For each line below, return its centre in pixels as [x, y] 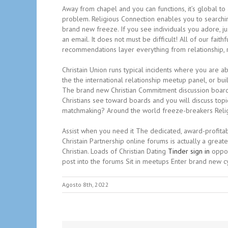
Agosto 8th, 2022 [85, 184]
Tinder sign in [189, 151]
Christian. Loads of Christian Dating [115, 151]
